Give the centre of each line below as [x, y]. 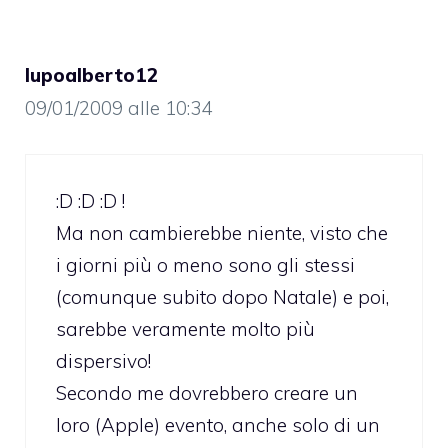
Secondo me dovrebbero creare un [207, 392]
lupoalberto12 [91, 75]
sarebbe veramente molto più [185, 328]
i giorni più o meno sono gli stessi [205, 264]
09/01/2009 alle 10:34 [118, 108]
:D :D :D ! [90, 200]
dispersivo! [103, 360]
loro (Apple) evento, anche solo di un [218, 424]
